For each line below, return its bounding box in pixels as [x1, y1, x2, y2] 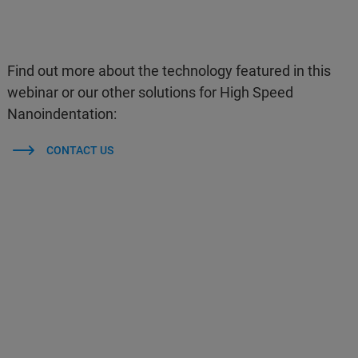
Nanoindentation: [7, 105, 117, 122]
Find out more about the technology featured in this [7, 62, 332, 79]
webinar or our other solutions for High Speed [7, 84, 294, 101]
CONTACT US [46, 144, 113, 157]
